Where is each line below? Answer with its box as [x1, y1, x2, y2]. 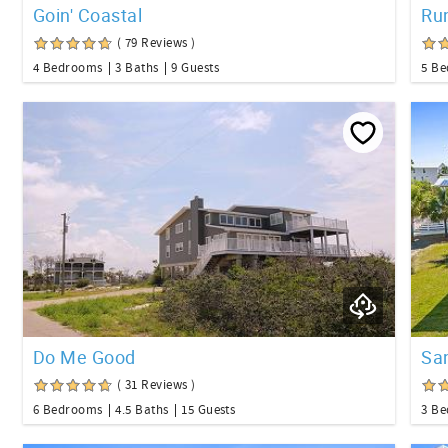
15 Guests [181, 401, 236, 418]
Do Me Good [33, 344, 136, 369]
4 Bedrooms [33, 60, 103, 77]
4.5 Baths [115, 401, 169, 418]
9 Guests [171, 60, 219, 77]
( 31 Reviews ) [117, 376, 196, 393]
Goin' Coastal [33, 3, 143, 28]
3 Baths [115, 60, 159, 77]
